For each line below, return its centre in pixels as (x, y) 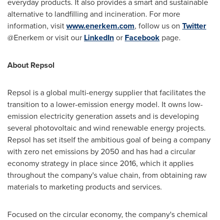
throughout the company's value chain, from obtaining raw (107, 175)
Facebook (142, 38)
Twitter (194, 26)
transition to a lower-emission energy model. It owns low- (105, 104)
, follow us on (158, 26)
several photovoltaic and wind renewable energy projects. (107, 128)
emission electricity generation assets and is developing (103, 116)
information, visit (37, 26)
